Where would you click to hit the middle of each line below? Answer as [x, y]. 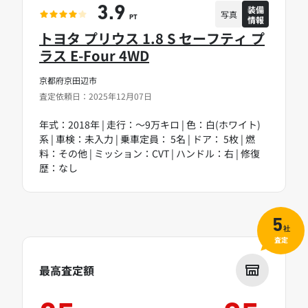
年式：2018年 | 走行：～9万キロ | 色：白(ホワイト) [150, 125]
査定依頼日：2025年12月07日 [96, 96]
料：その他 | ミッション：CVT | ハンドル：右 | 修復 [150, 154]
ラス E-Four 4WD [94, 56]
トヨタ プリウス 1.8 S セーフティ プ [152, 38]
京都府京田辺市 [68, 80]
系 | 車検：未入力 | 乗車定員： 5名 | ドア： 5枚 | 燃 [147, 139]
